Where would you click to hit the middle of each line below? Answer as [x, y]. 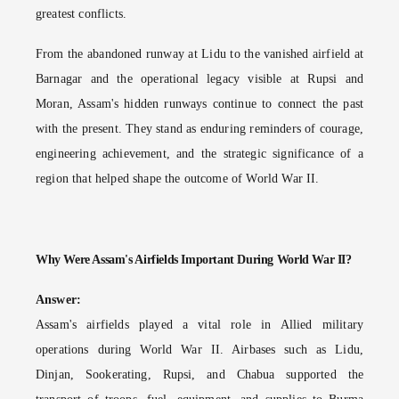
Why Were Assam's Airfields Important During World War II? [194, 259]
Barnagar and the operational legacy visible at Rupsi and [199, 78]
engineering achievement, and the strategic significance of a [199, 153]
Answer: [59, 299]
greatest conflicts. [81, 13]
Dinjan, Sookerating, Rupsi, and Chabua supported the [199, 374]
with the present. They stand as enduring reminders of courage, [199, 128]
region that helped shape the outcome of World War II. [178, 178]
